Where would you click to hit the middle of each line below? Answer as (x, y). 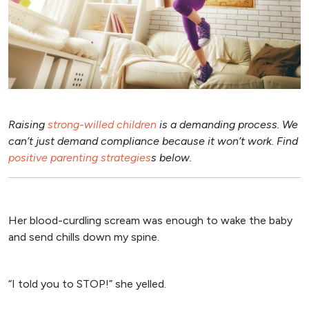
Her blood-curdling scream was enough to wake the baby (150, 220)
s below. (171, 157)
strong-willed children (102, 124)
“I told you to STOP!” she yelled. (87, 283)
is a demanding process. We (227, 124)
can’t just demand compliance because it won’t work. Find (153, 141)
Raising (28, 124)
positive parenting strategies (80, 157)
